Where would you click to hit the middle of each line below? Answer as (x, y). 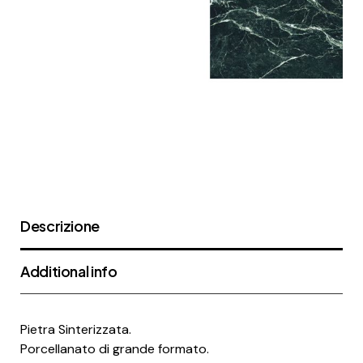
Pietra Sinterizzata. (76, 329)
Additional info (69, 271)
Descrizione (60, 225)
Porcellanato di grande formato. (115, 348)
